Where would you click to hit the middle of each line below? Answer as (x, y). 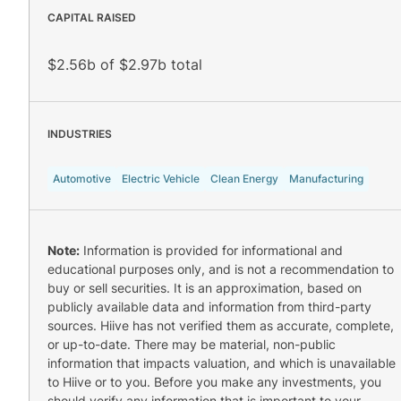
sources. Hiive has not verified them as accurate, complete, (221, 325)
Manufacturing (326, 179)
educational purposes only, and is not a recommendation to (221, 269)
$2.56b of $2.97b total (125, 64)
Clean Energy (244, 179)
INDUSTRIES (80, 133)
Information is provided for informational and (211, 250)
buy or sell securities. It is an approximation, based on (205, 287)
